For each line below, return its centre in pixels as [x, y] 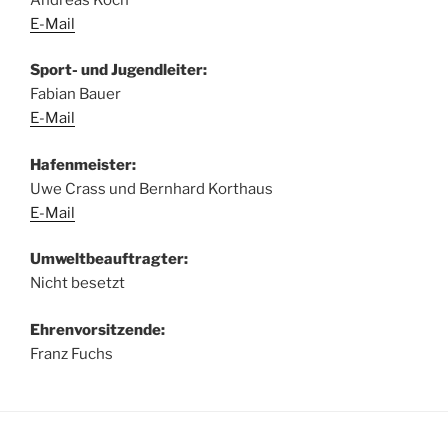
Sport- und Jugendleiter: [118, 70]
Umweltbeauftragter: [109, 259]
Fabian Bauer [75, 94]
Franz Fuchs [71, 353]
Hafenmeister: [83, 164]
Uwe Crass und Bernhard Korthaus [151, 188]
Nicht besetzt [77, 283]
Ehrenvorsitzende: [97, 329]
